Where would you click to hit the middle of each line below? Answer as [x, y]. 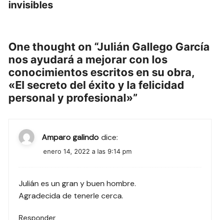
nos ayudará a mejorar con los [88, 60]
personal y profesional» [71, 98]
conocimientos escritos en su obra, [102, 72]
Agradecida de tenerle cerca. [71, 196]
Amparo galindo [70, 137]
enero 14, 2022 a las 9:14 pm [88, 151]
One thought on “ [53, 47]
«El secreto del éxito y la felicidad [96, 85]
